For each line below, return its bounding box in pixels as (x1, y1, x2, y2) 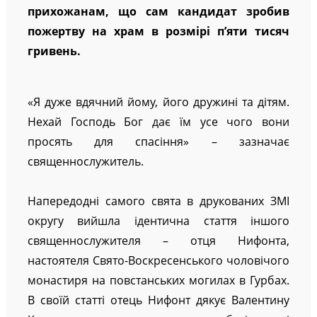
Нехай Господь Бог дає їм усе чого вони (27, 114, 290, 130)
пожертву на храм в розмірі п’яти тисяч (27, 23, 290, 40)
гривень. (27, 43, 81, 59)
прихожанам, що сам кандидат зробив (27, 4, 290, 20)
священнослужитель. (27, 154, 144, 170)
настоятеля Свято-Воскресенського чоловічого (27, 253, 290, 269)
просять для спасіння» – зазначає (27, 134, 290, 150)
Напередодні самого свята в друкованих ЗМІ (27, 193, 290, 209)
